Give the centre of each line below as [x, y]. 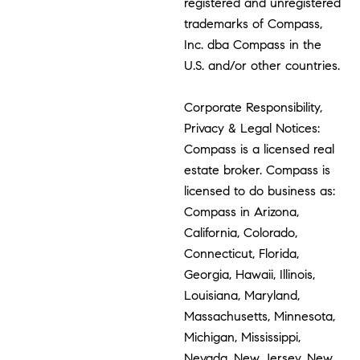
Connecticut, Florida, [242, 254]
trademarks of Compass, [254, 24]
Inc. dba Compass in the [253, 45]
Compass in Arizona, [242, 212]
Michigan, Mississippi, [243, 337]
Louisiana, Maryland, [242, 296]
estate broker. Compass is [258, 170]
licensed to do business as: [260, 191]
